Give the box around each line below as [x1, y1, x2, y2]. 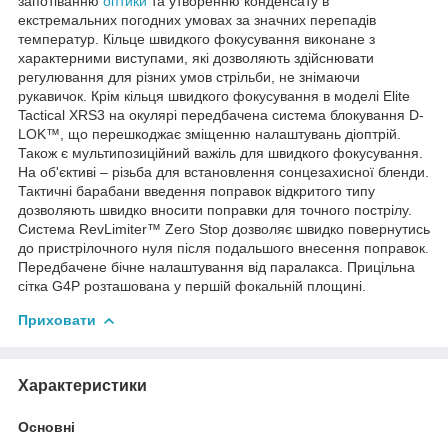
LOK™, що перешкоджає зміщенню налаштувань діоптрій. [18, 125, 401, 142]
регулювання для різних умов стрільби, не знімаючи [18, 68, 360, 85]
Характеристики [18, 376, 147, 394]
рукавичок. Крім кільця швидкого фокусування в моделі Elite [18, 87, 410, 104]
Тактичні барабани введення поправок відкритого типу [18, 182, 375, 199]
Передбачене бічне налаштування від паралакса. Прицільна [18, 258, 415, 275]
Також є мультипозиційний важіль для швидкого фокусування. [18, 144, 423, 161]
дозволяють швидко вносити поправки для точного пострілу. [18, 201, 412, 218]
